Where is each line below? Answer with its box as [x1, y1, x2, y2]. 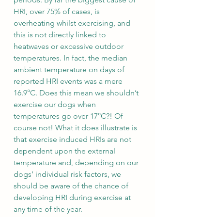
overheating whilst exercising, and [14, 18, 132, 28]
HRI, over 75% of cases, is [14, 6, 102, 16]
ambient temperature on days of [14, 64, 126, 74]
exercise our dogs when [14, 99, 98, 109]
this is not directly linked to [14, 30, 108, 39]
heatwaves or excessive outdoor [14, 41, 125, 51]
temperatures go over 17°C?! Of [14, 111, 125, 121]
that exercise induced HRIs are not [14, 134, 133, 144]
